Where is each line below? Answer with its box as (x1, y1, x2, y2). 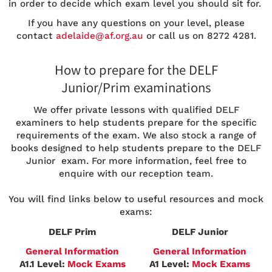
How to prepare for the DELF (54, 61, 218, 80)
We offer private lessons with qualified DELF (33, 104, 239, 116)
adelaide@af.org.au (55, 30, 143, 42)
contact (16, 30, 56, 42)
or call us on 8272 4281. (143, 30, 256, 42)
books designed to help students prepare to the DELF (11, 143, 261, 154)
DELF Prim (49, 226, 96, 237)
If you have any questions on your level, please (27, 18, 245, 29)
